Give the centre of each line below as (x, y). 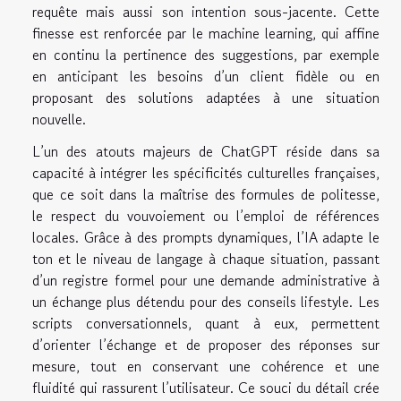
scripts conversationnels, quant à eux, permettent (206, 324)
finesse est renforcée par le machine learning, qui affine (206, 34)
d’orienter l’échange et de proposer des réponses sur (206, 345)
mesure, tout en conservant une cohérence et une (206, 367)
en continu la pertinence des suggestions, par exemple (206, 55)
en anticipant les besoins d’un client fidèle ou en (206, 77)
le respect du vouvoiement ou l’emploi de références (206, 216)
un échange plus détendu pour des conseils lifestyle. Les (206, 302)
